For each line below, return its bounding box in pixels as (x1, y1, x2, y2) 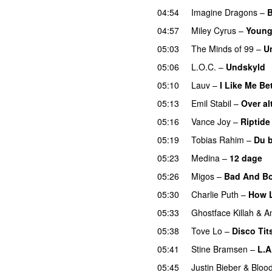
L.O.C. (191, 60, 216, 73)
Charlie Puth (191, 188, 239, 200)
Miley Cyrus (191, 24, 236, 36)
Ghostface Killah (191, 206, 254, 219)
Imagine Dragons (191, 5, 257, 18)
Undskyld (226, 60, 265, 73)
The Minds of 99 (191, 42, 254, 55)
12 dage (229, 151, 262, 164)
